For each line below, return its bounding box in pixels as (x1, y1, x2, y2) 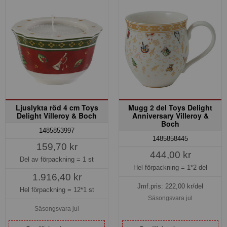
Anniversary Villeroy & (132, 110, 209, 121)
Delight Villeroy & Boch (17, 110, 97, 121)
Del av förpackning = (20, 155, 83, 163)
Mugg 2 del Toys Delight (128, 102, 212, 113)
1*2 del (187, 164, 207, 172)
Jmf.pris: (137, 182, 165, 190)
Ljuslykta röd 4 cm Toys (15, 102, 98, 113)
